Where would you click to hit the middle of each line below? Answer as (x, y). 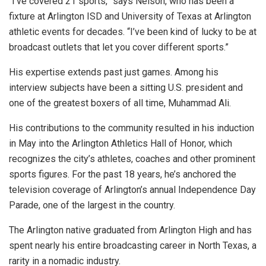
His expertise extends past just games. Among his (114, 72)
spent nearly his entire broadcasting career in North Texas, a (133, 246)
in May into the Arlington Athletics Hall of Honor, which (121, 144)
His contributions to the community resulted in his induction (132, 128)
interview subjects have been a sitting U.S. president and (126, 88)
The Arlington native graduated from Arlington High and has (130, 230)
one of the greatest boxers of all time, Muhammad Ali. (120, 103)
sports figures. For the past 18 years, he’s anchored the (123, 175)
